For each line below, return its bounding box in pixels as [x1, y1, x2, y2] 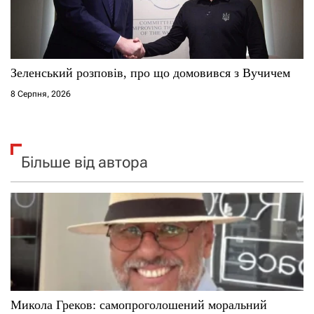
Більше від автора [21, 153, 148, 171]
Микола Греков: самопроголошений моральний [11, 297, 267, 312]
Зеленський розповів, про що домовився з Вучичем [11, 65, 290, 80]
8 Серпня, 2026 [11, 88, 71, 99]
